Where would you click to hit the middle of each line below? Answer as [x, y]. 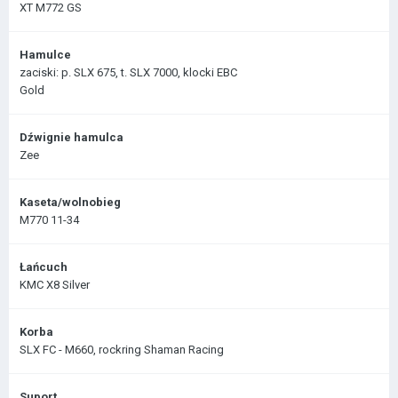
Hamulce [45, 55]
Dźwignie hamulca [72, 137]
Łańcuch [44, 267]
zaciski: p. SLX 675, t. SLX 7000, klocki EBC [128, 72]
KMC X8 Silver [55, 285]
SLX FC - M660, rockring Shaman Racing [122, 350]
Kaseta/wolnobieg [70, 202]
